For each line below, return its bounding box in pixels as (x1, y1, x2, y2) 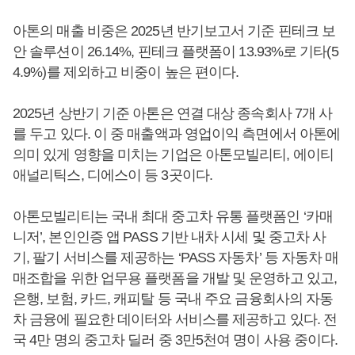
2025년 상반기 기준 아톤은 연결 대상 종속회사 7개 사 (13, 105, 333, 121)
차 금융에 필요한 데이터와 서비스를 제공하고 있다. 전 (13, 311, 338, 327)
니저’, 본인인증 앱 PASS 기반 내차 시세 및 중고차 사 (13, 229, 326, 245)
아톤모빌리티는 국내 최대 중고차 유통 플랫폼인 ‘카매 (13, 208, 333, 224)
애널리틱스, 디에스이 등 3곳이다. (13, 167, 212, 183)
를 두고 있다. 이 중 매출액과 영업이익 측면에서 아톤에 (13, 126, 341, 142)
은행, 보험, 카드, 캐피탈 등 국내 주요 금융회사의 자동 (13, 291, 334, 307)
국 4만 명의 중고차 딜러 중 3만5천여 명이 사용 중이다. (13, 332, 338, 348)
